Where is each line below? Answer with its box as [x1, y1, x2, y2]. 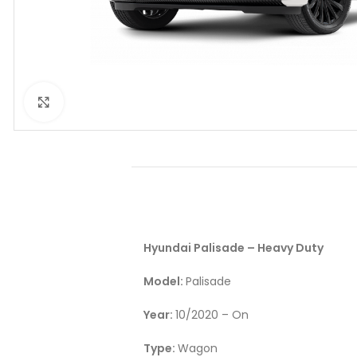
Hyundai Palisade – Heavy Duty [143, 240, 324, 257]
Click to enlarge [64, 94, 152, 110]
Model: [143, 273, 186, 290]
